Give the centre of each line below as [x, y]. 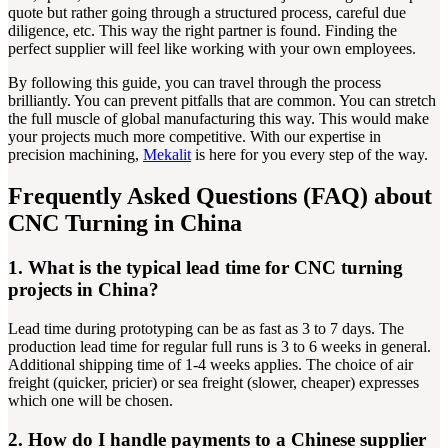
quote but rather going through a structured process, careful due [207, 12]
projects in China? [83, 290]
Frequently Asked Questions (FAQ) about [220, 196]
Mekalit [167, 154]
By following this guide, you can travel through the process [194, 82]
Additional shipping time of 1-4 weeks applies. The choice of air [210, 365]
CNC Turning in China [125, 223]
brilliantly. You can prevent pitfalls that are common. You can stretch [222, 100]
